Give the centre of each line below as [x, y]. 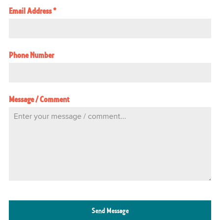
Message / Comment [39, 100]
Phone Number [31, 56]
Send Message [110, 211]
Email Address [31, 12]
